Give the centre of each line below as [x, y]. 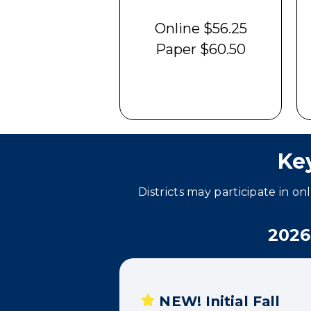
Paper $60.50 [201, 50]
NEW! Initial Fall [217, 301]
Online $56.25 [201, 29]
